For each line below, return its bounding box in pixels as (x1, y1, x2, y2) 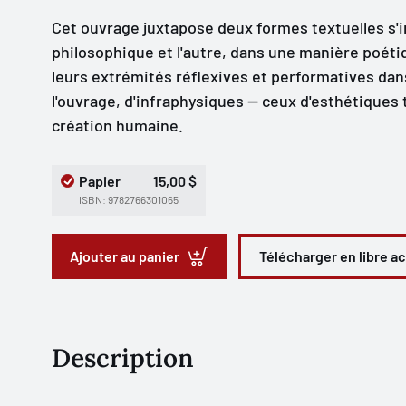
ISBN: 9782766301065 (78, 193, 179, 206)
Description (51, 342, 194, 374)
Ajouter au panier (69, 247, 179, 265)
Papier (78, 172, 121, 189)
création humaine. (51, 115, 183, 135)
